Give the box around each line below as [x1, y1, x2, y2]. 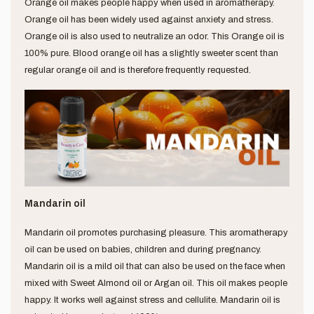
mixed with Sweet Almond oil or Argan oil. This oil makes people [25, 278, 287, 288]
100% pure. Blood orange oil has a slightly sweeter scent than [25, 48, 278, 59]
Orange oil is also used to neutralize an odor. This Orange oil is [25, 32, 285, 42]
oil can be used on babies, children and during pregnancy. [25, 244, 261, 254]
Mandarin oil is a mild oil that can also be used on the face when [25, 261, 285, 271]
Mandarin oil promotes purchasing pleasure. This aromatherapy [25, 227, 288, 238]
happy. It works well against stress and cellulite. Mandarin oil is [25, 294, 280, 305]
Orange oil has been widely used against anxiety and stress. [25, 15, 273, 25]
